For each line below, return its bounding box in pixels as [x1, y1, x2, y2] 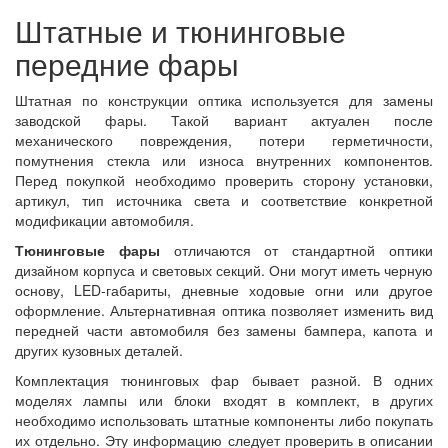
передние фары [15, 42, 239, 85]
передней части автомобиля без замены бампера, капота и [15, 320, 433, 340]
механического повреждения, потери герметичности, [15, 130, 433, 150]
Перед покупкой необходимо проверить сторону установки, [15, 170, 433, 190]
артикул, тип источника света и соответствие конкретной [15, 190, 433, 210]
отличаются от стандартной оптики [159, 240, 434, 260]
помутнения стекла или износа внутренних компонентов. [15, 150, 433, 170]
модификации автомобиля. [15, 210, 194, 230]
